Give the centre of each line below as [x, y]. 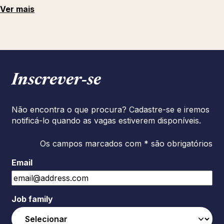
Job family [32, 199]
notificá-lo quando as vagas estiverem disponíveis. [106, 120]
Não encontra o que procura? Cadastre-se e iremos [110, 109]
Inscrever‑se [56, 80]
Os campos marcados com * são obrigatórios [126, 143]
